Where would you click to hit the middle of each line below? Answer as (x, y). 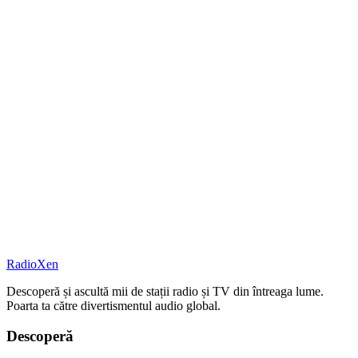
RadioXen (32, 264)
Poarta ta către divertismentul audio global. (113, 305)
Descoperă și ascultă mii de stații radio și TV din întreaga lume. (165, 291)
